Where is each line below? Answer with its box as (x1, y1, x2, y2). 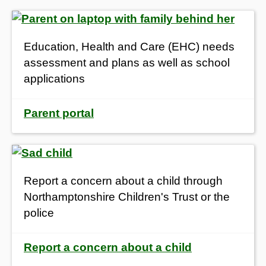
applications (24, 72, 85, 85)
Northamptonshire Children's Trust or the (24, 190, 230, 203)
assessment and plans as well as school (24, 56, 230, 69)
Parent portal (24, 106, 94, 119)
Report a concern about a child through (24, 174, 223, 187)
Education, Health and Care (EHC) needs (24, 40, 235, 53)
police (24, 206, 54, 219)
